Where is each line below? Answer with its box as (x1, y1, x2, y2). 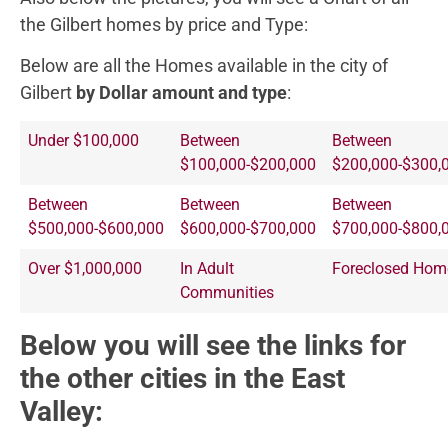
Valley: (20, 394, 103, 428)
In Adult (180, 258, 234, 278)
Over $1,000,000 (28, 258, 142, 278)
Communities (180, 282, 274, 302)
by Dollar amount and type (76, 82, 287, 104)
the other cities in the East (20, 361, 345, 395)
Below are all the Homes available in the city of (20, 55, 388, 77)
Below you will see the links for (20, 328, 406, 362)
